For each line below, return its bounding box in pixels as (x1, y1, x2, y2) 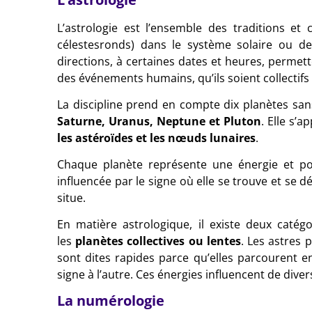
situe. (57, 189, 86, 205)
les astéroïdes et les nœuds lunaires (57, 130, 256, 146)
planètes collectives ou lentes (75, 233, 241, 249)
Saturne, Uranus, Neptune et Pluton (57, 113, 261, 129)
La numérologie (57, 290, 164, 310)
